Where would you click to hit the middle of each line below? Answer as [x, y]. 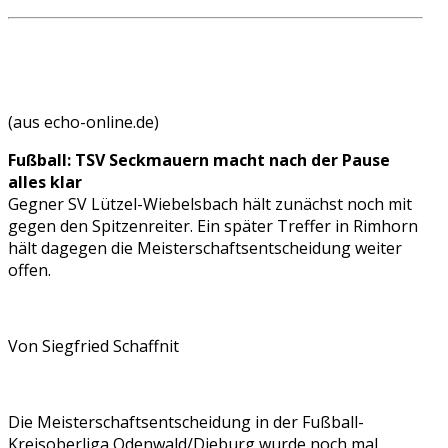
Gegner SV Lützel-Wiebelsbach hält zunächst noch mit [210, 204]
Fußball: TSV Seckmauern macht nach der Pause [199, 160]
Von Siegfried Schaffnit [93, 346]
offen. [29, 270]
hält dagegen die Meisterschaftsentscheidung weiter [205, 248]
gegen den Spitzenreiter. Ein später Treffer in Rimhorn [213, 226]
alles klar [45, 182]
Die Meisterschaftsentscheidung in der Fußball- [186, 422]
